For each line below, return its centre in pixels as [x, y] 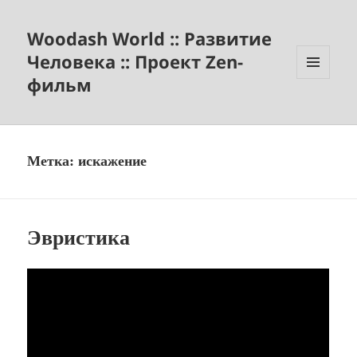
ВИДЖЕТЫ [322, 112]
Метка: [53, 161]
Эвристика [79, 238]
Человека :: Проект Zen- [135, 62]
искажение [113, 161]
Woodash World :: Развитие [150, 39]
